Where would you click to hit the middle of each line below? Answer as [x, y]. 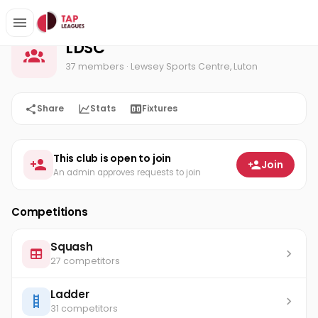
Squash [72, 247]
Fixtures [160, 108]
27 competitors [85, 261]
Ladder [70, 294]
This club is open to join [112, 158]
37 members [95, 66]
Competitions [50, 212]
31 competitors [84, 308]
